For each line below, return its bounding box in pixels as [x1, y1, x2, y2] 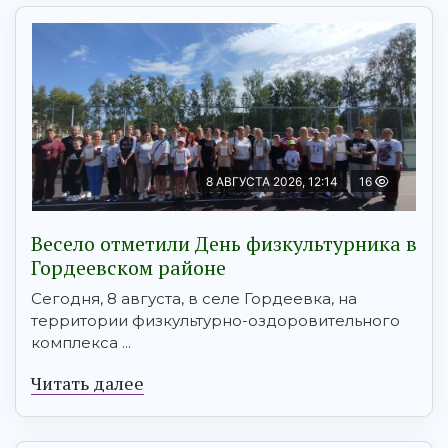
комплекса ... [31, 333, 131, 353]
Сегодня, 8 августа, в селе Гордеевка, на [31, 289, 357, 309]
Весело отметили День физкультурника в [31, 230, 417, 258]
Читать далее [31, 371, 144, 396]
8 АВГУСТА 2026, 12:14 [206, 174, 338, 190]
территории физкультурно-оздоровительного [31, 311, 400, 331]
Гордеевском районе [31, 254, 226, 282]
